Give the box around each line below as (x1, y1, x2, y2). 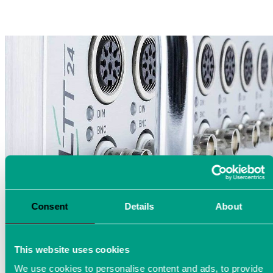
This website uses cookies (14, 244, 130, 255)
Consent (31, 200, 68, 211)
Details (124, 200, 154, 211)
